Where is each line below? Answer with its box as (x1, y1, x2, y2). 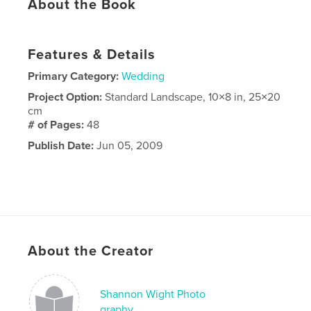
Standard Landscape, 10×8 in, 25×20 (105, 90, 281, 104)
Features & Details (28, 46, 156, 63)
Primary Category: (28, 69, 119, 83)
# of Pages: (28, 117, 87, 132)
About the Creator (28, 242, 154, 260)
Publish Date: (28, 138, 94, 153)
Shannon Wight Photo (100, 287, 206, 301)
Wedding (121, 69, 165, 83)
